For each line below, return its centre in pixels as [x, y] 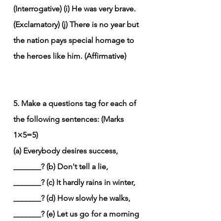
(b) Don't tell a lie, [78, 166]
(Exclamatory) [37, 24]
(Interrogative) [37, 8]
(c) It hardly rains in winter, [92, 182]
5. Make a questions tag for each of [76, 103]
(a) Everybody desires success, [67, 150]
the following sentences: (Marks [70, 119]
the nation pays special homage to [75, 40]
